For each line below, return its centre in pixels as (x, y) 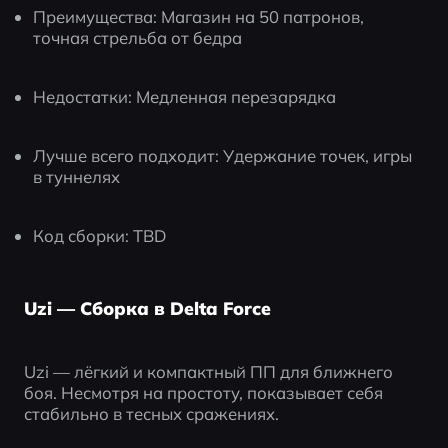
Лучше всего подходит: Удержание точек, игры (223, 155)
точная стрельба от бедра (138, 38)
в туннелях (77, 176)
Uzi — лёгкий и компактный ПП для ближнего (208, 371)
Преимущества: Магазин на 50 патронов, (199, 17)
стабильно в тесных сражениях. (151, 413)
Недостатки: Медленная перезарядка (185, 97)
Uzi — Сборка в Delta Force (147, 308)
